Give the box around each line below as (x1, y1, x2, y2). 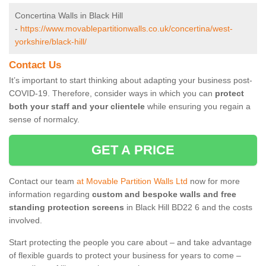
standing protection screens (9, 202, 124, 213)
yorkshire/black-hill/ (15, 37, 87, 47)
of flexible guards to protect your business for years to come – (9, 251, 241, 261)
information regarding (9, 189, 92, 199)
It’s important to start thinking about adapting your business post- (9, 75, 252, 85)
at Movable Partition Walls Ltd (77, 176, 188, 186)
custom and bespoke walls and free (92, 189, 236, 199)
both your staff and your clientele (9, 102, 145, 112)
